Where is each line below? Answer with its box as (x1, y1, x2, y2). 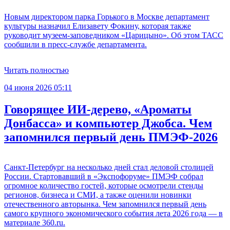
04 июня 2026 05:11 (4, 83, 72, 92)
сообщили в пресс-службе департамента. (4, 40, 147, 49)
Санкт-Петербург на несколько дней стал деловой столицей (4, 162, 214, 171)
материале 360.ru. (4, 218, 65, 227)
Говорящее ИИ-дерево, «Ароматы (4, 102, 191, 116)
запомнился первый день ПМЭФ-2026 (4, 130, 218, 144)
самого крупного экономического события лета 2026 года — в (4, 208, 223, 218)
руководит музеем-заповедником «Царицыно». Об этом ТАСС (4, 30, 223, 40)
